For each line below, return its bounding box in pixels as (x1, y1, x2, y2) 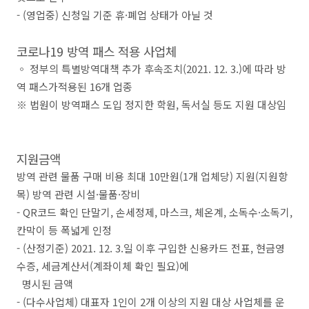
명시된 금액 (17, 277, 73, 291)
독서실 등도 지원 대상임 (181, 97, 286, 112)
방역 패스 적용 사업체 (67, 42, 177, 60)
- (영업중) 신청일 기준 (17, 8, 115, 22)
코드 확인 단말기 (37, 205, 110, 219)
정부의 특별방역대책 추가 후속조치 (30, 61, 183, 76)
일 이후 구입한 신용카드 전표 (123, 241, 250, 255)
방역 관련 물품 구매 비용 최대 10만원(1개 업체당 (17, 169, 230, 183)
